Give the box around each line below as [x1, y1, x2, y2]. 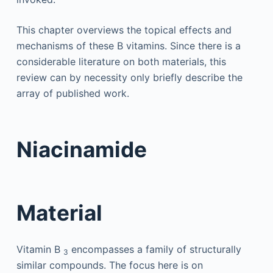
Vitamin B [16, 243, 63, 255]
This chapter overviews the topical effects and [16, 24, 232, 36]
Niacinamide [16, 136, 147, 162]
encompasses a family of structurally [68, 243, 241, 255]
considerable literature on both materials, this [16, 55, 226, 68]
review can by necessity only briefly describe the [16, 71, 243, 83]
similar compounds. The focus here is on [16, 258, 203, 271]
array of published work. [16, 87, 129, 99]
